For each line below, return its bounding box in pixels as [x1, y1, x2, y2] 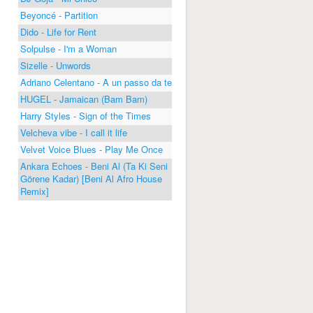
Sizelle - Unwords [20, 58, 91, 72]
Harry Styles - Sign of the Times [20, 108, 151, 122]
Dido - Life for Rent [20, 24, 96, 38]
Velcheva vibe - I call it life [20, 125, 127, 139]
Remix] [20, 184, 49, 198]
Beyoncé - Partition [20, 8, 98, 22]
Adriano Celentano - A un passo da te [20, 75, 172, 89]
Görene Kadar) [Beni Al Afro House [20, 171, 162, 185]
